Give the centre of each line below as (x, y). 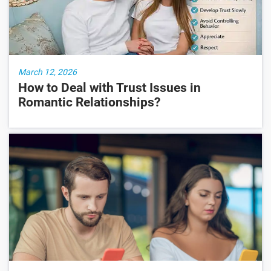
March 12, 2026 (47, 72)
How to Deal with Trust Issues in (109, 88)
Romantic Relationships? (89, 103)
